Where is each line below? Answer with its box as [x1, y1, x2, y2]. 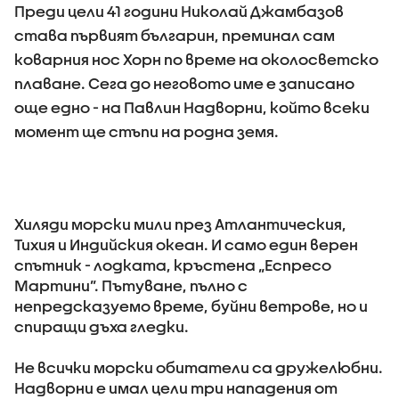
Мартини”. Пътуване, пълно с [14, 277, 248, 294]
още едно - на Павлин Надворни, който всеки [14, 99, 370, 116]
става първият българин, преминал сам [14, 27, 335, 44]
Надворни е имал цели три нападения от [14, 379, 338, 396]
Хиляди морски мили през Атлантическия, [14, 216, 346, 232]
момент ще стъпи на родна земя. [14, 123, 279, 140]
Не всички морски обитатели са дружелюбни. [14, 359, 383, 376]
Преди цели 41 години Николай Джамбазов [14, 3, 344, 20]
